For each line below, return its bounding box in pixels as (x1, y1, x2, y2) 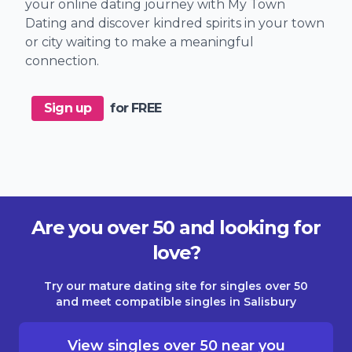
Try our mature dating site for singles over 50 (44, 278, 308, 293)
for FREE (110, 100, 162, 115)
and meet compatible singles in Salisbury (56, 294, 296, 309)
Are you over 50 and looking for (31, 215, 321, 239)
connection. (25, 53, 99, 68)
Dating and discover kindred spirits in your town (25, 15, 324, 31)
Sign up (44, 100, 92, 115)
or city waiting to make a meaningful (25, 34, 254, 49)
